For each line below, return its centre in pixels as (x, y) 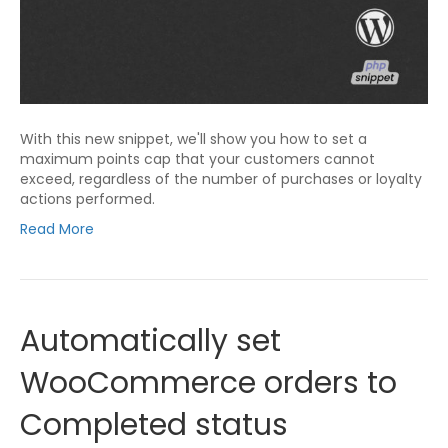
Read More (57, 229)
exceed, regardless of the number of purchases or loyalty (221, 179)
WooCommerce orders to (208, 383)
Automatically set (150, 341)
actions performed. (87, 199)
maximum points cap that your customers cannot (197, 159)
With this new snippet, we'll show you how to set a (193, 139)
